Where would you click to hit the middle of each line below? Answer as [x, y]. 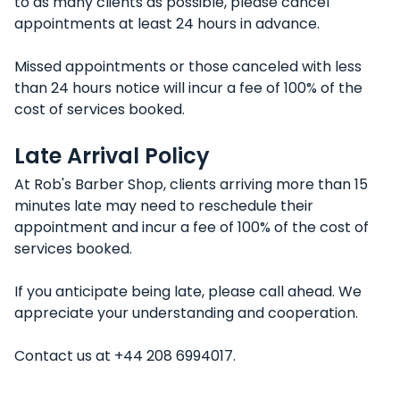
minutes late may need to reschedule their [164, 206]
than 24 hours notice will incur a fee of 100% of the [188, 88]
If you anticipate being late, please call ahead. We [188, 292]
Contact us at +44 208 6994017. [125, 356]
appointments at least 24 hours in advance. [167, 24]
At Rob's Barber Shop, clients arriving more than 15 [191, 184]
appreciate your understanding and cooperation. [186, 313]
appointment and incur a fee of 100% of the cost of [192, 227]
